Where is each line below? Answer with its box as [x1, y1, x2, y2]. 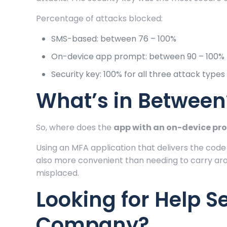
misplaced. [36, 167, 80, 179]
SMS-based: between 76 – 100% [51, 33, 179, 45]
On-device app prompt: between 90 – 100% [51, 51, 225, 63]
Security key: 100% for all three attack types [51, 68, 225, 81]
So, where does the [36, 122, 114, 134]
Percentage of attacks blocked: [36, 13, 163, 25]
